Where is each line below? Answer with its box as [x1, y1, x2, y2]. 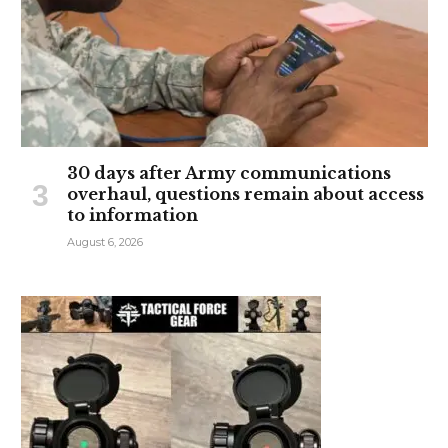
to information [67, 205, 198, 226]
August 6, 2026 [67, 235, 143, 250]
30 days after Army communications [67, 163, 391, 184]
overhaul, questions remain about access [67, 184, 424, 205]
